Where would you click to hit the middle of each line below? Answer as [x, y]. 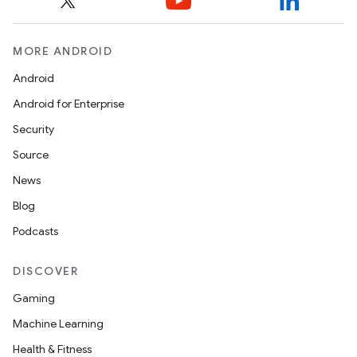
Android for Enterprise [69, 104]
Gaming [34, 298]
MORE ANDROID [63, 51]
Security [33, 129]
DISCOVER [45, 271]
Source [31, 155]
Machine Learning [58, 324]
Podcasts [35, 231]
